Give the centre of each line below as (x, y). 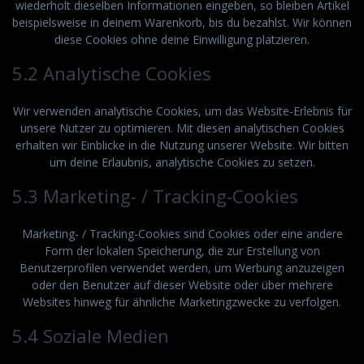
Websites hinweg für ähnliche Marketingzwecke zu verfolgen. (182, 301)
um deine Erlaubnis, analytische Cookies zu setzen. (182, 162)
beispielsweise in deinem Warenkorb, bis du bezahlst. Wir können (182, 22)
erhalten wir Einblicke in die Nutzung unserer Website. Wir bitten (182, 145)
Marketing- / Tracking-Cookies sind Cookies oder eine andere (182, 233)
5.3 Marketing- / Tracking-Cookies (155, 195)
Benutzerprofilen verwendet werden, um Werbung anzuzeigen (182, 267)
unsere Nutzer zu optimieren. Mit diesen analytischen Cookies (182, 128)
